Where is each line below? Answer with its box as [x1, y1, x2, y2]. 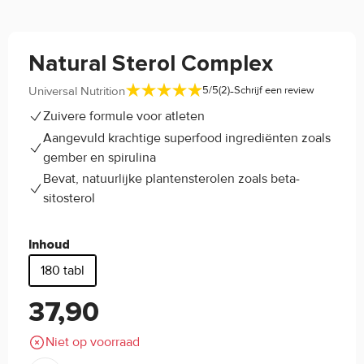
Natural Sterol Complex [28, 50, 273, 78]
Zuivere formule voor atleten [43, 108, 205, 125]
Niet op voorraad [45, 334, 140, 351]
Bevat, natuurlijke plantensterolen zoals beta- [43, 171, 300, 188]
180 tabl [41, 262, 84, 279]
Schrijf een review [234, 84, 314, 97]
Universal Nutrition [28, 83, 125, 98]
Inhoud [28, 237, 70, 251]
